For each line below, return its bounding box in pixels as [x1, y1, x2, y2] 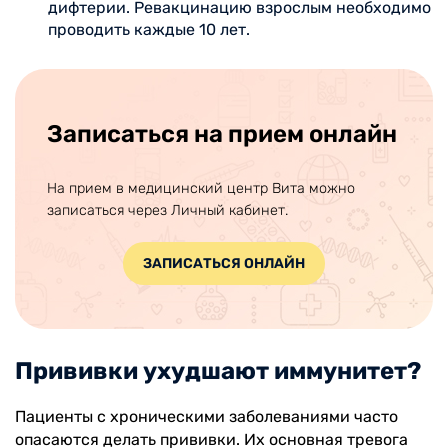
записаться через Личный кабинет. [47, 201, 288, 219]
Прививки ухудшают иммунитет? [15, 356, 421, 385]
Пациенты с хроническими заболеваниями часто [15, 406, 398, 426]
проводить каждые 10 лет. [48, 19, 250, 39]
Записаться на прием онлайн [47, 119, 397, 148]
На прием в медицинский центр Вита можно [47, 179, 355, 197]
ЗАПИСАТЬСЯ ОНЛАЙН [143, 254, 305, 272]
